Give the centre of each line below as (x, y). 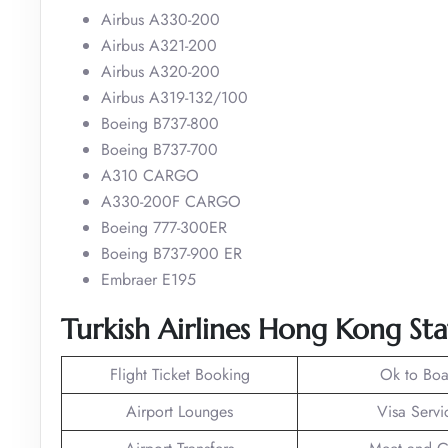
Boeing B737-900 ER (171, 253)
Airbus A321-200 (159, 45)
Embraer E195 (148, 279)
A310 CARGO (150, 175)
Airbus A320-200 (160, 71)
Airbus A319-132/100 (174, 97)
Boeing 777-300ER (164, 227)
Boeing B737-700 (159, 149)
